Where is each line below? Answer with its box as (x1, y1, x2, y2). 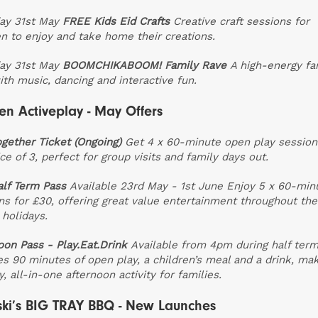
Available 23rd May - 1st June (70, 180, 223, 193)
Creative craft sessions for (173, 15, 309, 28)
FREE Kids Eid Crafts (62, 15, 170, 28)
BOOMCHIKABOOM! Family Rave (62, 59, 226, 72)
